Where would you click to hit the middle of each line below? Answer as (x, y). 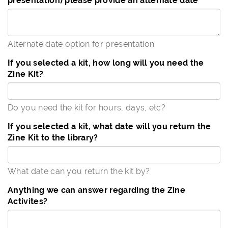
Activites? (28, 201)
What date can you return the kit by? (79, 171)
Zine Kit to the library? (53, 138)
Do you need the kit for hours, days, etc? (87, 108)
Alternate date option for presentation (81, 44)
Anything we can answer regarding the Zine (97, 190)
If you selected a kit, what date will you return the (109, 126)
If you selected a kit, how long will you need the (106, 63)
